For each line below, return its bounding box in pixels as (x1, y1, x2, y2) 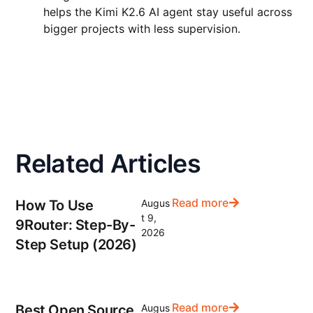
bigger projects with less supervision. (43, 21, 241, 36)
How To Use (15, 197, 94, 214)
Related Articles (15, 147, 201, 179)
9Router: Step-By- (15, 217, 136, 234)
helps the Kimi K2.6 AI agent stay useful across (43, 4, 293, 19)
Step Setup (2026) (15, 236, 137, 254)
